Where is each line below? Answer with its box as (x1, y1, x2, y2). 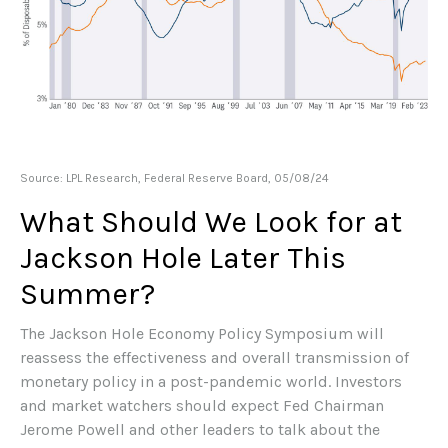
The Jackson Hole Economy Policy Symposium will (20, 324, 384, 344)
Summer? (20, 276, 155, 313)
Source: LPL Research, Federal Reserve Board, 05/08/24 (20, 171, 329, 186)
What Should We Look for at (20, 204, 402, 241)
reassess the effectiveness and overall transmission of (20, 348, 409, 368)
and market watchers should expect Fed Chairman (20, 396, 384, 416)
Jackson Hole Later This (20, 240, 346, 277)
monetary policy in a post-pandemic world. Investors (20, 372, 402, 392)
